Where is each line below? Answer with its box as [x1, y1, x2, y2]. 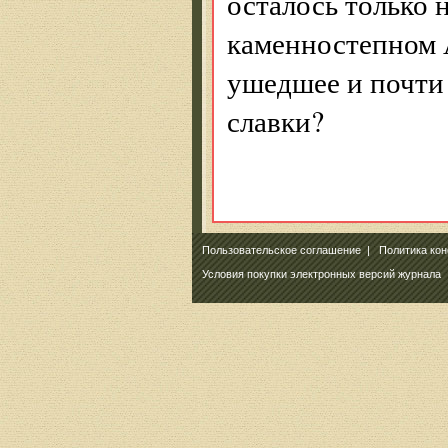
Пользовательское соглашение [202, 244, 361, 256]
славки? [227, 101, 324, 140]
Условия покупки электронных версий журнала [202, 268, 441, 280]
